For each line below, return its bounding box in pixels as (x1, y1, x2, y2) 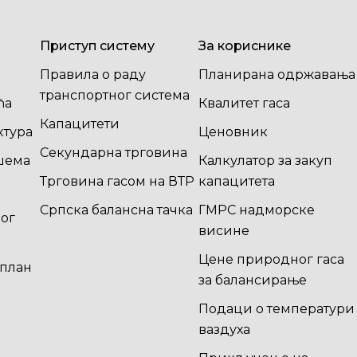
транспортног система (39, 88, 190, 103)
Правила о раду (39, 67, 146, 82)
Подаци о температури (198, 301, 355, 316)
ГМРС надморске (198, 202, 315, 218)
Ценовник (198, 124, 268, 139)
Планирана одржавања (198, 67, 355, 82)
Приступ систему (39, 38, 155, 53)
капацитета (198, 174, 275, 189)
